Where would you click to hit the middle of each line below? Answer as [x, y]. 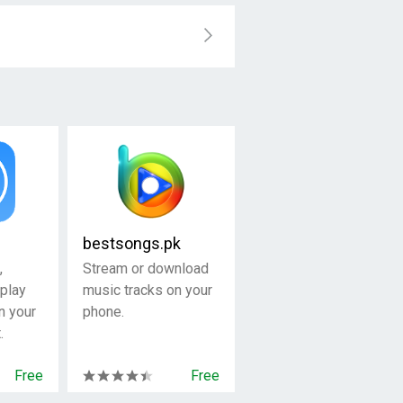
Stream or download [145, 269]
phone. [103, 312]
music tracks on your [147, 290]
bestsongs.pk [131, 243]
